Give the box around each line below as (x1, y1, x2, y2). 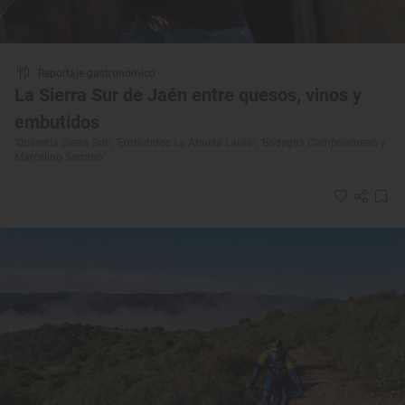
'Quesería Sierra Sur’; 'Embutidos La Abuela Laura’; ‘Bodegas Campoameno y (14, 137, 386, 150)
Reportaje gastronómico (38, 67, 155, 80)
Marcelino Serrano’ (14, 151, 105, 165)
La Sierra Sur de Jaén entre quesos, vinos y (14, 84, 362, 107)
